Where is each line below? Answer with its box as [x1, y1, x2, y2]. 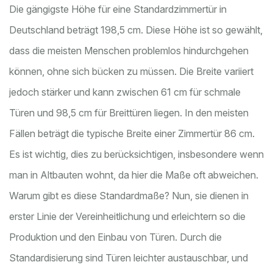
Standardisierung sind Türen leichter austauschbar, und [9, 252, 248, 264]
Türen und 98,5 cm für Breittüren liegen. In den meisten [9, 107, 249, 119]
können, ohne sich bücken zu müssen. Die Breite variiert [9, 65, 253, 78]
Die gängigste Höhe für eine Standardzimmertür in [9, 3, 227, 16]
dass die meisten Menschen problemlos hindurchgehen [9, 44, 249, 57]
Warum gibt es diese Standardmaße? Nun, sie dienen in [9, 190, 249, 202]
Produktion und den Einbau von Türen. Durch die [9, 231, 222, 244]
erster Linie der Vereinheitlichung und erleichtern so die [9, 210, 246, 223]
